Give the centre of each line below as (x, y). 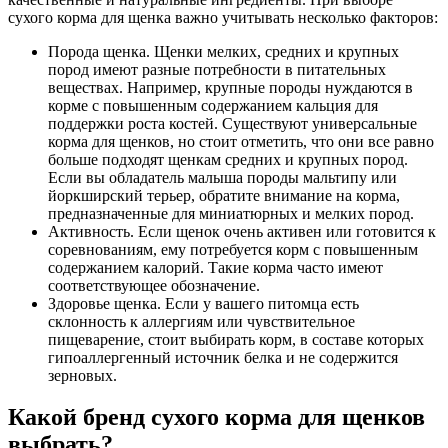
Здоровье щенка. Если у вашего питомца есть (203, 303)
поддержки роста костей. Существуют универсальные (232, 123)
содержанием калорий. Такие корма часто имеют (215, 267)
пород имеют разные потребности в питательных (217, 69)
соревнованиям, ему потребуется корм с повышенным (233, 249)
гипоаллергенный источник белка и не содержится (223, 357)
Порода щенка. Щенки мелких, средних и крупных (223, 51)
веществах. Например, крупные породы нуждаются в (230, 87)
